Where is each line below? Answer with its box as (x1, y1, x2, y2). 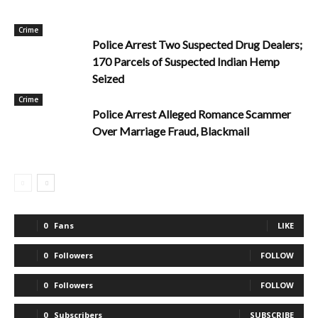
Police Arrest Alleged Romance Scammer (92, 107, 291, 121)
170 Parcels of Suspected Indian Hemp (92, 55, 280, 68)
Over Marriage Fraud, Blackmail (92, 124, 249, 138)
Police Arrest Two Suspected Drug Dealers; (92, 38, 302, 51)
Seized (92, 72, 124, 85)
